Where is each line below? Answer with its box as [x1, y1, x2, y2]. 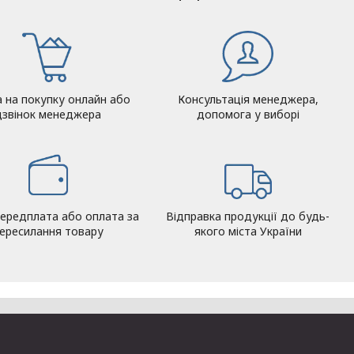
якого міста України [194, 224, 302, 239]
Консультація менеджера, [177, 92, 318, 107]
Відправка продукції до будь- [166, 209, 330, 224]
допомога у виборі [196, 107, 299, 122]
